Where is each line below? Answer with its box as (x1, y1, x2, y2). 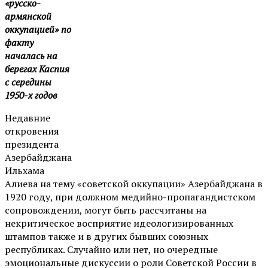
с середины (5, 75, 51, 89)
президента (5, 137, 59, 151)
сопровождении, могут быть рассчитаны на (5, 203, 206, 217)
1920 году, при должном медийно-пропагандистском (5, 190, 255, 203)
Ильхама (5, 163, 44, 177)
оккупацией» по (5, 22, 71, 36)
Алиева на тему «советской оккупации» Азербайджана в (5, 176, 263, 190)
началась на (5, 48, 57, 62)
